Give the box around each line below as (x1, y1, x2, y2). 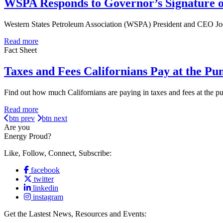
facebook (31, 166, 60, 174)
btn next (42, 114, 67, 122)
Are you (4, 123, 30, 131)
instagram (33, 193, 63, 201)
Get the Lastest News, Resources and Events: (4, 210, 146, 218)
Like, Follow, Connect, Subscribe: (4, 149, 111, 157)
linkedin (33, 184, 58, 192)
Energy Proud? (4, 132, 51, 140)
